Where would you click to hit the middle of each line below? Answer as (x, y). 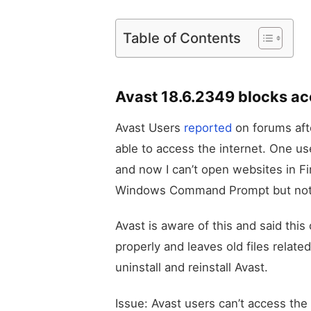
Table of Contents (182, 37)
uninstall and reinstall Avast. (192, 268)
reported (206, 127)
